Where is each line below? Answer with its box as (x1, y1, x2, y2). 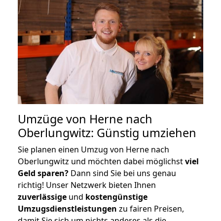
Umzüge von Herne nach (18, 110, 152, 127)
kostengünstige (85, 191, 147, 202)
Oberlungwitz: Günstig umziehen (18, 124, 196, 141)
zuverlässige (18, 191, 67, 202)
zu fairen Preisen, (117, 203, 184, 214)
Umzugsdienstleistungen (18, 203, 117, 214)
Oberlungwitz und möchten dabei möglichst (18, 155, 185, 167)
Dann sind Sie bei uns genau (69, 167, 176, 179)
